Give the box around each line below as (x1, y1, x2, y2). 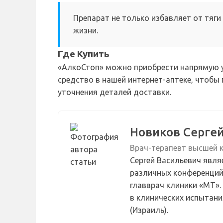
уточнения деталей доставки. (58, 88, 171, 97)
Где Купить (58, 49, 110, 60)
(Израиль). (130, 206, 168, 215)
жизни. (73, 26, 98, 35)
